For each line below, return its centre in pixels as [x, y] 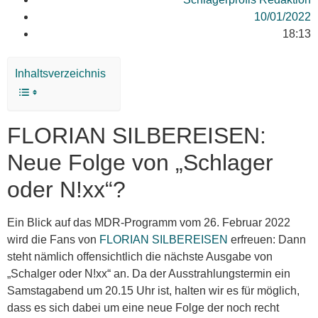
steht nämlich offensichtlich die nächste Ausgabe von [140, 257]
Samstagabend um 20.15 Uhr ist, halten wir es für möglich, [153, 291]
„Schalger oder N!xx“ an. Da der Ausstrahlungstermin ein [149, 274]
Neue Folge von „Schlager [140, 163]
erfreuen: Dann [267, 240]
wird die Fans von [53, 240]
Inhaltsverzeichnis [60, 74]
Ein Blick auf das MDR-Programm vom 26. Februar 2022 [149, 223]
